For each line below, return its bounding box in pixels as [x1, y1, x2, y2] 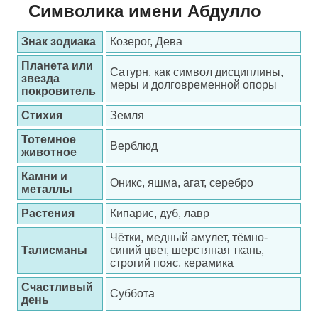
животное [21, 146, 77, 158]
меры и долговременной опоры [110, 79, 277, 91]
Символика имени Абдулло [28, 1, 261, 21]
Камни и [21, 170, 67, 182]
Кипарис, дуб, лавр [110, 207, 209, 219]
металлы [21, 183, 72, 195]
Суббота [110, 287, 155, 300]
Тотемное [21, 133, 76, 146]
